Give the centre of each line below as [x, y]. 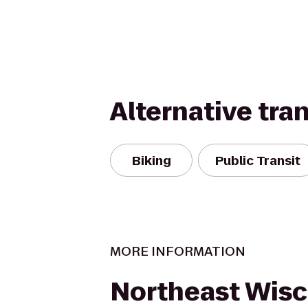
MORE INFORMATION [178, 251]
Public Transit [258, 160]
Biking [151, 160]
